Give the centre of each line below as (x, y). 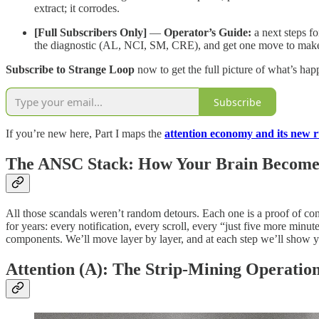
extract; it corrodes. (77, 9)
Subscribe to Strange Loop (70, 70)
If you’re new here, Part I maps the (85, 134)
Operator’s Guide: (208, 33)
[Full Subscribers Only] (90, 33)
